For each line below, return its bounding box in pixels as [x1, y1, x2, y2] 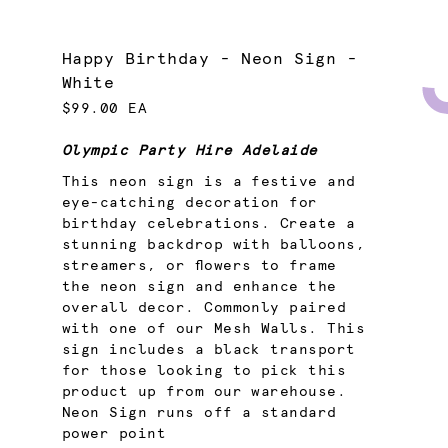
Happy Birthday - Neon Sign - [61, 50, 358, 67]
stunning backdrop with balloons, [61, 238, 366, 253]
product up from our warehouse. [61, 385, 347, 400]
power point [61, 427, 167, 442]
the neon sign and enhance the [61, 280, 337, 295]
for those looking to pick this [61, 364, 347, 379]
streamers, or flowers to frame [61, 259, 337, 274]
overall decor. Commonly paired [61, 301, 347, 316]
